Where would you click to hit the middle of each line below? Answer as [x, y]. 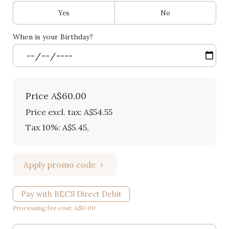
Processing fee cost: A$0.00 [54, 208]
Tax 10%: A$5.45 [56, 127]
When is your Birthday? [53, 37]
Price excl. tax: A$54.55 [69, 112]
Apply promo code [60, 164]
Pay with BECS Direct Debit [71, 194]
